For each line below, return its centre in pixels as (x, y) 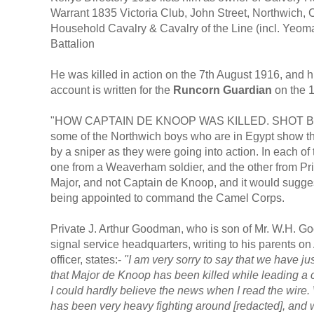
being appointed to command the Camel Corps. (168, 198)
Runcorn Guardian (223, 90)
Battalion (73, 43)
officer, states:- (87, 259)
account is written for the (112, 90)
